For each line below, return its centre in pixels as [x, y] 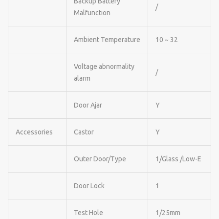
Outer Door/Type [100, 159]
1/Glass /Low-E [178, 159]
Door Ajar [88, 105]
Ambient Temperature [107, 39]
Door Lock [89, 186]
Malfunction [92, 12]
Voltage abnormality [104, 66]
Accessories [34, 132]
